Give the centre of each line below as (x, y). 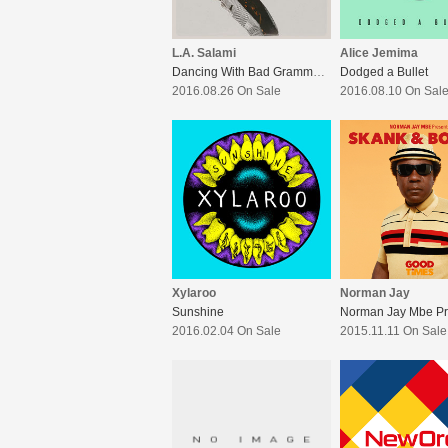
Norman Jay (375, 293)
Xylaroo (194, 293)
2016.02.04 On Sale (226, 331)
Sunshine (198, 312)
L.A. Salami (204, 53)
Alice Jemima (379, 53)
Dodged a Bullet (384, 72)
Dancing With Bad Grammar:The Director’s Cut (319, 72)
